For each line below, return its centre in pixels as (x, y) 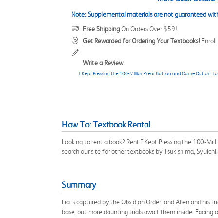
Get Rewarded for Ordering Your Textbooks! (141, 41)
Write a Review (103, 63)
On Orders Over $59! (148, 29)
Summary (79, 185)
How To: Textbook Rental (106, 125)
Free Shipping (101, 29)
